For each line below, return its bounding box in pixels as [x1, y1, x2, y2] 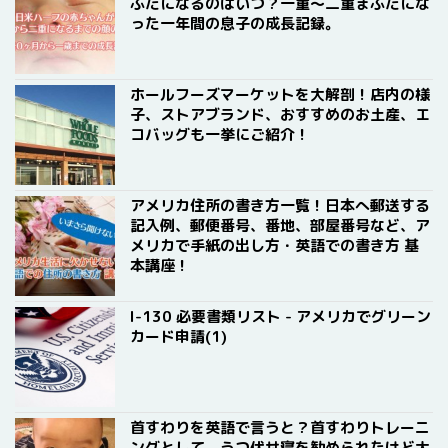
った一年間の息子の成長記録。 [130, 13, 340, 34]
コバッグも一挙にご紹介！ [130, 124, 310, 145]
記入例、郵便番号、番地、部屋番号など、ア [130, 215, 430, 236]
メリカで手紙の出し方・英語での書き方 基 [130, 235, 419, 256]
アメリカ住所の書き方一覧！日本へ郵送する [130, 195, 430, 216]
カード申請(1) [130, 326, 227, 347]
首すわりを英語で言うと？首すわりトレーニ [130, 417, 430, 438]
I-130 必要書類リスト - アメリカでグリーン [130, 306, 431, 327]
